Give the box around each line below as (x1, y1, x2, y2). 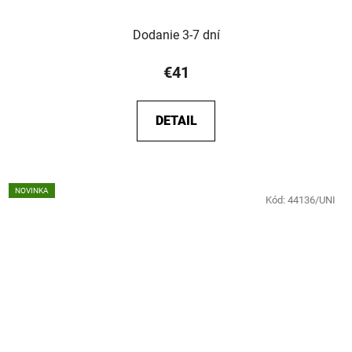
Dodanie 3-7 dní (132, 27, 220, 42)
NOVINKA (15, 185, 49, 195)
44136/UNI (288, 193, 335, 206)
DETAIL (155, 112, 197, 128)
